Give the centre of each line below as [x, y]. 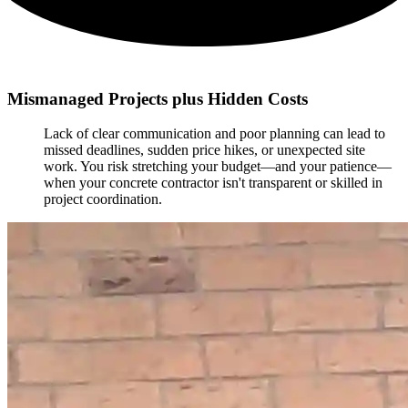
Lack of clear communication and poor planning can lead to [214, 134]
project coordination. [103, 199]
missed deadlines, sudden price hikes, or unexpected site [204, 150]
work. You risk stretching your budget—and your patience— [218, 167]
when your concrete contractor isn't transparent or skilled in [213, 183]
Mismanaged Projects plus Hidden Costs [158, 98]
